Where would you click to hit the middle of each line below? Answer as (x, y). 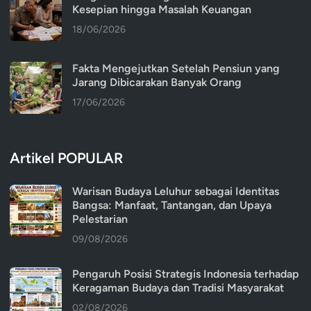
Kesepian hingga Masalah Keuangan (162, 9)
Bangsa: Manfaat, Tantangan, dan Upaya (172, 205)
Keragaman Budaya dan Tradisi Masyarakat (178, 287)
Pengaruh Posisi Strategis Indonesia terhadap (186, 274)
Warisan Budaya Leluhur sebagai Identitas (176, 191)
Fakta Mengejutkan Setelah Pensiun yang (176, 68)
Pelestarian (100, 219)
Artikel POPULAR (66, 158)
